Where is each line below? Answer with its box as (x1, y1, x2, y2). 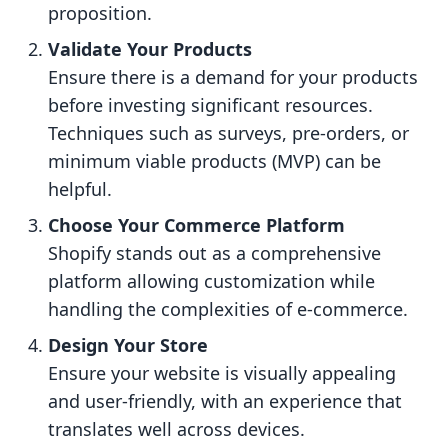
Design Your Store (48, 333, 208, 358)
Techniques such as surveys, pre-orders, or (48, 121, 409, 146)
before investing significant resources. (48, 93, 373, 118)
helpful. (48, 177, 112, 202)
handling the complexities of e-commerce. (48, 297, 408, 322)
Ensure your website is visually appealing (48, 361, 396, 386)
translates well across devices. (48, 417, 305, 442)
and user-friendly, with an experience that (48, 389, 402, 414)
